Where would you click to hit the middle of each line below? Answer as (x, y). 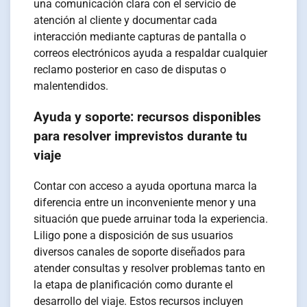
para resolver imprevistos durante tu (141, 136)
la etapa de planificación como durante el (134, 284)
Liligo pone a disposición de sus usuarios (134, 235)
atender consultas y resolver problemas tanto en (150, 268)
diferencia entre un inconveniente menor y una (145, 202)
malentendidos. (71, 86)
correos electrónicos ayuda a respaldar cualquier (151, 53)
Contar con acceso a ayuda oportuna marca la (146, 186)
